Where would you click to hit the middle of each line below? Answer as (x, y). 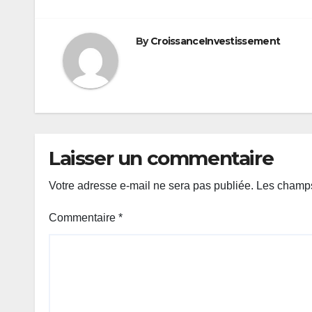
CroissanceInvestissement (215, 41)
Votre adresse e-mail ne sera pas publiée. (151, 185)
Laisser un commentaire (161, 158)
